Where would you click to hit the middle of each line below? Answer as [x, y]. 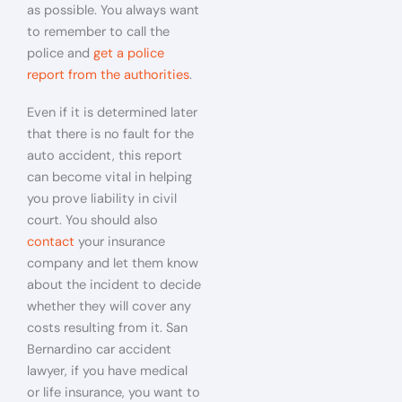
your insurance [122, 241]
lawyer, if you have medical [107, 371]
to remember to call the [98, 32]
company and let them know [113, 263]
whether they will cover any [109, 306]
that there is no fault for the [110, 134]
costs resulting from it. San [107, 328]
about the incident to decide [114, 284]
